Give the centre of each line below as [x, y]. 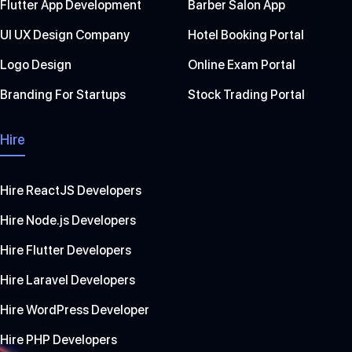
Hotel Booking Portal [246, 35]
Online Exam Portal [242, 65]
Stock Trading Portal [246, 95]
